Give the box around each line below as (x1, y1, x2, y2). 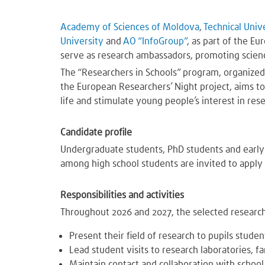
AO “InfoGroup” (123, 34, 187, 47)
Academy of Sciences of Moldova (60, 20, 199, 33)
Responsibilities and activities (60, 188, 184, 201)
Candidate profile (60, 125, 132, 138)
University (60, 34, 104, 47)
